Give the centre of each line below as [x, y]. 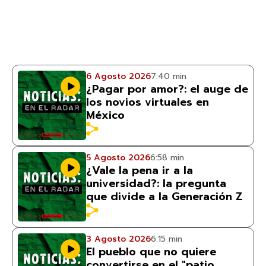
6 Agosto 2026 [118, 76]
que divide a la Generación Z [164, 197]
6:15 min [167, 239]
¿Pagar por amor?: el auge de [167, 89]
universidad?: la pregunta [156, 183]
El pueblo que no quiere [151, 252]
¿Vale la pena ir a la [140, 170]
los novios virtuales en [148, 102]
